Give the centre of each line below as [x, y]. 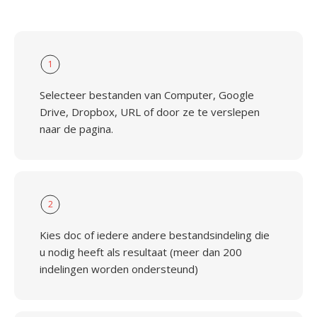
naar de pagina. [76, 129]
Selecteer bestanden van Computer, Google [147, 95]
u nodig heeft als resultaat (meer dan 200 [141, 252]
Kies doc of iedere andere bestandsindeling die [155, 235]
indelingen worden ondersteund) [119, 269]
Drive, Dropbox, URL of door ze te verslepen [150, 112]
